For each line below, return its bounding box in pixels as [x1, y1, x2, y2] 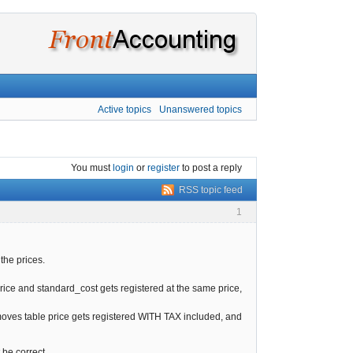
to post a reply [180, 162, 242, 174]
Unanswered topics [159, 103, 242, 115]
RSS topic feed [179, 184, 243, 195]
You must [71, 162, 113, 174]
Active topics [98, 103, 152, 115]
